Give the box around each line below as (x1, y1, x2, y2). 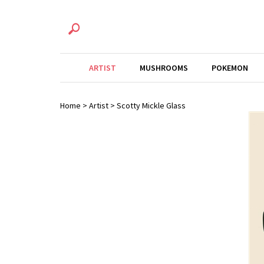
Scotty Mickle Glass (117, 100, 186, 111)
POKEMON (212, 62, 248, 73)
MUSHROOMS (140, 62, 188, 73)
